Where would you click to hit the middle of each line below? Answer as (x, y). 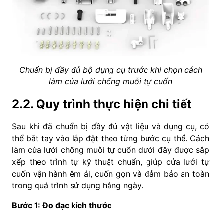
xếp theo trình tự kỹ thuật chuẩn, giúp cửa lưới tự (110, 162)
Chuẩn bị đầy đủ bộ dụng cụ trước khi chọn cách (110, 70)
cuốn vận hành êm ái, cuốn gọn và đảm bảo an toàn (110, 174)
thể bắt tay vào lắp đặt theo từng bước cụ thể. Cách (110, 138)
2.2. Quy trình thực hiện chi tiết (102, 104)
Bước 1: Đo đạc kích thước (62, 205)
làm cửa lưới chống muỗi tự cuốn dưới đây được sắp (110, 150)
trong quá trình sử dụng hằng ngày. (77, 186)
